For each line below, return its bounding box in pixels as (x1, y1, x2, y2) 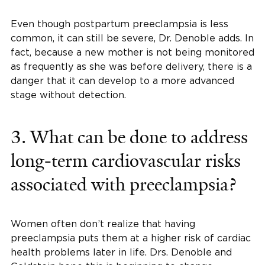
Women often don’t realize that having (11, 218, 195, 229)
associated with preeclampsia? (11, 173, 236, 196)
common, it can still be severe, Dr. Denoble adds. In (11, 33, 254, 43)
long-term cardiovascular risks (11, 150, 241, 172)
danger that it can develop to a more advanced (11, 75, 234, 86)
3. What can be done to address (11, 126, 248, 148)
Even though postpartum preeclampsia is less (11, 18, 228, 29)
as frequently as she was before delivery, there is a (11, 61, 252, 72)
